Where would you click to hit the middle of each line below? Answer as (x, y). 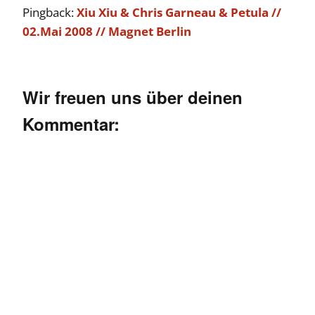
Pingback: (50, 13)
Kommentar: (71, 123)
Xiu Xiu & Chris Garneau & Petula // (179, 13)
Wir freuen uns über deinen (133, 97)
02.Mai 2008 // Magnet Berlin (107, 32)
